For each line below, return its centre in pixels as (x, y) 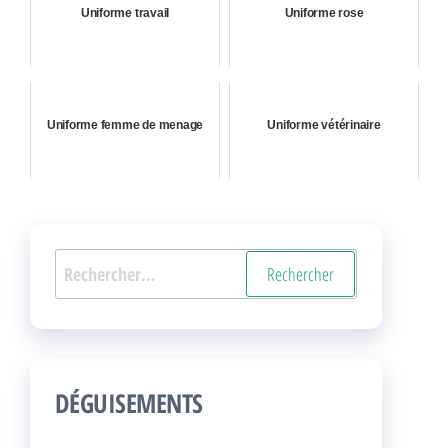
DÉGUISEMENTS (129, 403)
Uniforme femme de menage (125, 125)
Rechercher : (97, 264)
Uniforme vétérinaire (324, 125)
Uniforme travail (125, 13)
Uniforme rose (324, 13)
